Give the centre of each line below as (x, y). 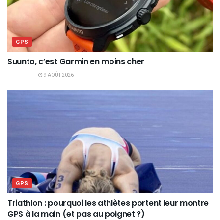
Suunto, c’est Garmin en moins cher (76, 62)
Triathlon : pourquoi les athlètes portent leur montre (108, 203)
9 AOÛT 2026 (58, 75)
